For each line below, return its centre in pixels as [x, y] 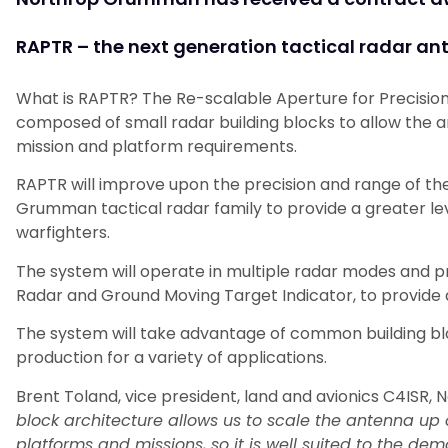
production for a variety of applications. [171, 358]
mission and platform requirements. [156, 146]
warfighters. [63, 233]
